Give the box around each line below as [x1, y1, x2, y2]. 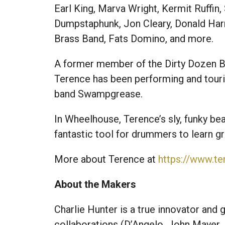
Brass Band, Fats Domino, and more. [54, 32, 213, 45]
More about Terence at [54, 153, 158, 165]
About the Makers [54, 178, 136, 190]
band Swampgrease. [54, 87, 143, 100]
